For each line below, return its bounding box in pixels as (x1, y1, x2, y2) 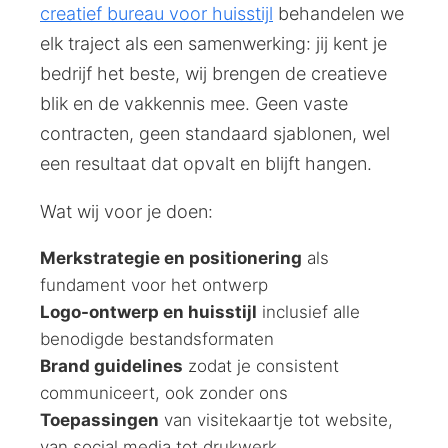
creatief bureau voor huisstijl (40, 2, 273, 24)
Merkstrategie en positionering (40, 247, 302, 268)
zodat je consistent (183, 355, 339, 376)
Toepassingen (40, 409, 159, 430)
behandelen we (273, 2, 404, 24)
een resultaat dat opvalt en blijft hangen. (40, 152, 372, 174)
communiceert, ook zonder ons (40, 382, 288, 403)
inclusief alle (257, 301, 360, 322)
